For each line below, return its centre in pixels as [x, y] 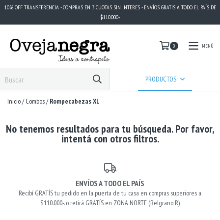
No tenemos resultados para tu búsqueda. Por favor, [110, 129]
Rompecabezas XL [75, 101]
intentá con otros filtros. [110, 139]
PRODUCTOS [162, 79]
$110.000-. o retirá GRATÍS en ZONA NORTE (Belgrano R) [110, 203]
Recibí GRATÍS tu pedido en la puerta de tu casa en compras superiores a [110, 193]
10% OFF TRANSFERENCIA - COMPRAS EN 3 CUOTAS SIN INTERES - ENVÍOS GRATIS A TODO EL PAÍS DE [110, 7]
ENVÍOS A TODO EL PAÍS [110, 183]
